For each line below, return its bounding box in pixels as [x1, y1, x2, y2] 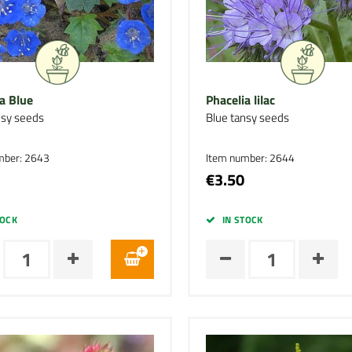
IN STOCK [222, 212, 263, 227]
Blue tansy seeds [205, 108, 289, 126]
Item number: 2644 [205, 149, 295, 166]
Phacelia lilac [205, 90, 275, 109]
